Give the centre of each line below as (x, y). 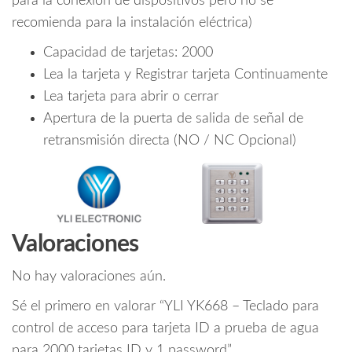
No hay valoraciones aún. (89, 277)
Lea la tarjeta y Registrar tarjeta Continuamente (185, 75)
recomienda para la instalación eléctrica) (132, 23)
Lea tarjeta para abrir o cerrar (131, 97)
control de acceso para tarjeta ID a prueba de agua (165, 329)
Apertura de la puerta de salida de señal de (173, 119)
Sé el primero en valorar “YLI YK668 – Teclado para (165, 307)
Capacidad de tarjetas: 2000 (128, 53)
